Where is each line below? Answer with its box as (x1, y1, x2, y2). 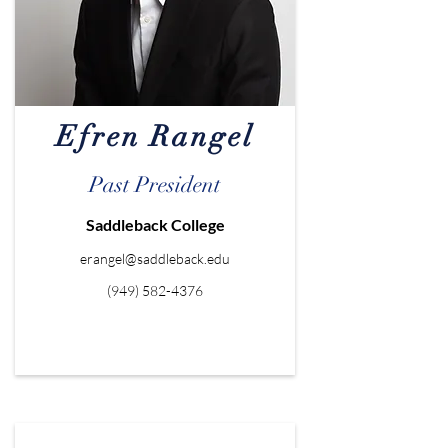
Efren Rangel (56, 119, 254, 154)
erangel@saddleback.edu (80, 250, 230, 267)
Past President (89, 171, 221, 198)
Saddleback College (85, 215, 225, 234)
